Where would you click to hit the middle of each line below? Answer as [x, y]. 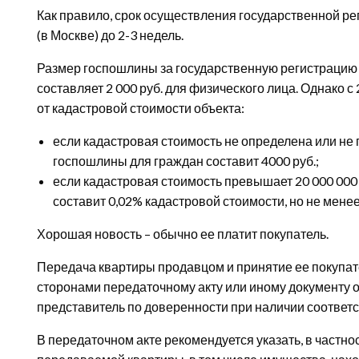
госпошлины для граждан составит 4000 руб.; [186, 161]
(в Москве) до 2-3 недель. [111, 35]
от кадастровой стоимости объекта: [141, 108]
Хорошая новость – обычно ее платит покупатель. [183, 234]
